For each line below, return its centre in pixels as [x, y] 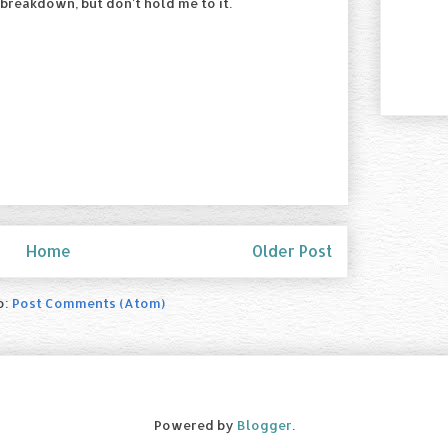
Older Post [292, 251]
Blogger [264, 424]
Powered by [195, 424]
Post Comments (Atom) [88, 302]
